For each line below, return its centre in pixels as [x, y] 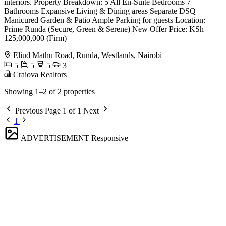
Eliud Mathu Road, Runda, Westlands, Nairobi [88, 55]
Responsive [110, 138]
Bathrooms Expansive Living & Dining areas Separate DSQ [100, 11]
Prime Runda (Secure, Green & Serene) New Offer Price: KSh [104, 29]
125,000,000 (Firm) [35, 38]
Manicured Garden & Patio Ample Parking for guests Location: [105, 20]
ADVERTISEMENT [55, 138]
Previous [29, 110]
